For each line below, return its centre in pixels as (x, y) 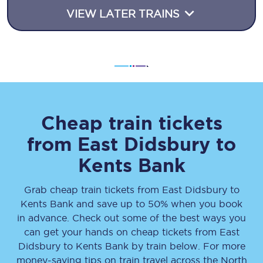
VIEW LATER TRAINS (124, 14)
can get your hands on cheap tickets (109, 232)
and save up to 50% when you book (158, 204)
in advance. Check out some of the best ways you (131, 218)
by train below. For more (187, 246)
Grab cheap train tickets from (93, 190)
